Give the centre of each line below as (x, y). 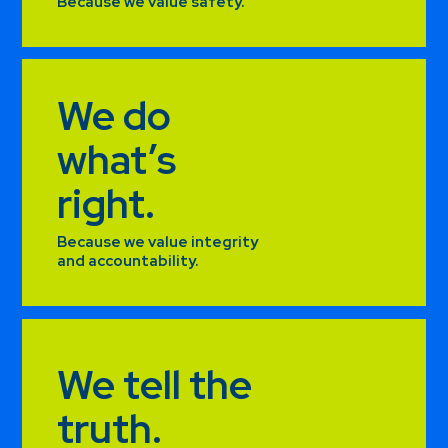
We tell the (155, 385)
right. (106, 204)
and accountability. (128, 261)
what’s (117, 160)
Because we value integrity (158, 242)
